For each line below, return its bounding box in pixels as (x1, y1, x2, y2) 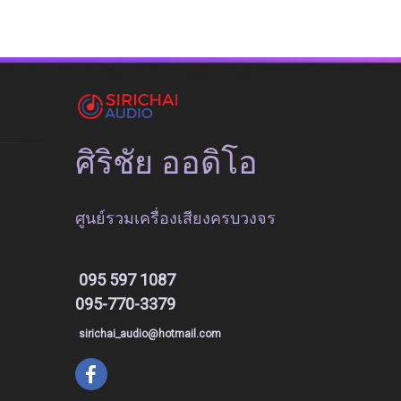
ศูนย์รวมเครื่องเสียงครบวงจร (74, 209, 276, 228)
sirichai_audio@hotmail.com (78, 328, 221, 341)
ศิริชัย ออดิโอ (74, 144, 266, 183)
